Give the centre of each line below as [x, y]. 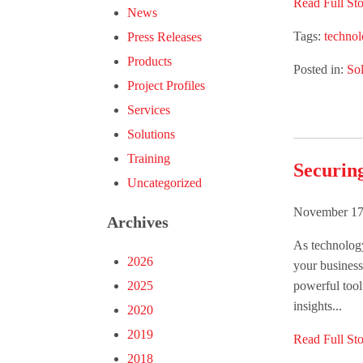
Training [149, 159]
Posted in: [320, 70]
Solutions [151, 135]
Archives [138, 222]
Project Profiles [166, 86]
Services [149, 110]
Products [149, 62]
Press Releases [164, 37]
